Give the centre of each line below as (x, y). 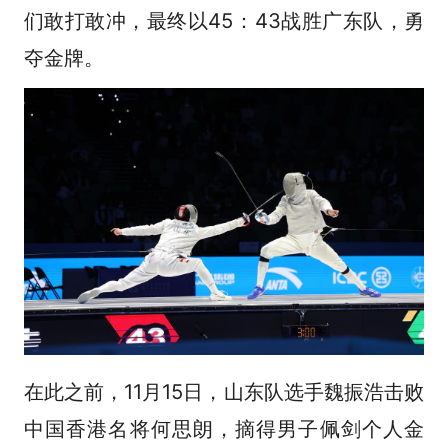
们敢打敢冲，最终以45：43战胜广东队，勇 (224, 21)
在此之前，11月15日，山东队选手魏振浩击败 (224, 391)
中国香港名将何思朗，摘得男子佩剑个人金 (224, 428)
